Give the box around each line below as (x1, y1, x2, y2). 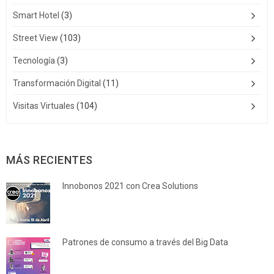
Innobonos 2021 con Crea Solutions (62, 181, 198, 191)
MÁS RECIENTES (6, 154, 93, 167)
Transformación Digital (13, 78, 101, 89)
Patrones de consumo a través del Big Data (62, 237, 228, 248)
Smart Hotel (13, 10, 59, 21)
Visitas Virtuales (13, 101, 75, 111)
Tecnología (13, 56, 55, 66)
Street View (13, 33, 58, 43)
